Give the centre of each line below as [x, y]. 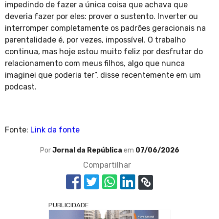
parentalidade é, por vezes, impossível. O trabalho [95, 40]
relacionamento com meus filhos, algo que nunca [95, 64]
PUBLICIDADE [69, 205]
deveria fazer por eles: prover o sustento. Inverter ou [101, 17]
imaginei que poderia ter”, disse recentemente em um [103, 75]
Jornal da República [88, 151]
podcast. [21, 87]
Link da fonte [55, 130]
